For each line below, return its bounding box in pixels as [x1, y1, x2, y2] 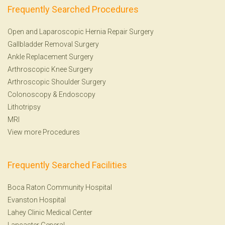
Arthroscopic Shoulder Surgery [8, 77, 106, 86]
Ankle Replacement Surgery [8, 52, 93, 61]
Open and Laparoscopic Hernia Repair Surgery [8, 27, 154, 36]
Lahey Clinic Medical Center [8, 208, 92, 216]
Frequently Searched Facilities [8, 159, 127, 170]
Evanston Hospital [8, 195, 66, 204]
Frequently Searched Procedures [8, 4, 139, 15]
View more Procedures [8, 128, 80, 136]
